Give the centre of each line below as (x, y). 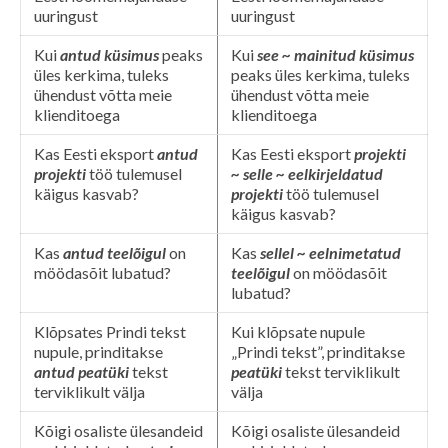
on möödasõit (340, 272)
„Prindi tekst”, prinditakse (318, 351)
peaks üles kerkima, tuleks (320, 74)
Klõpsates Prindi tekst (110, 331)
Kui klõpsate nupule (298, 331)
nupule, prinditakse (98, 351)
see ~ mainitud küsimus (335, 54)
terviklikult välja (89, 391)
